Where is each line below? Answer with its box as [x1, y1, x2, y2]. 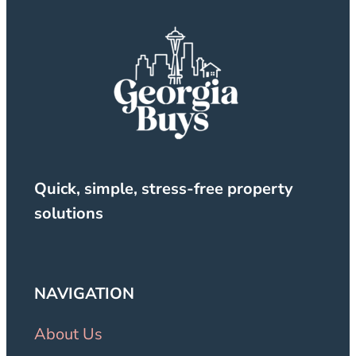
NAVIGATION [34, 282, 134, 304]
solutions [34, 202, 103, 224]
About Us [34, 323, 103, 345]
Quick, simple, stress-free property [34, 177, 293, 199]
